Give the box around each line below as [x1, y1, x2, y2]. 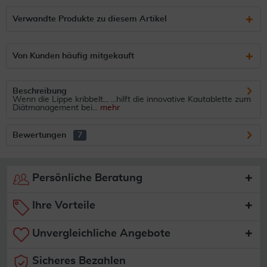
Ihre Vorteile [29, 200, 95, 212]
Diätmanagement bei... [13, 104, 98, 112]
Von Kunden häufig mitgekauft [13, 52, 134, 60]
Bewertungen [13, 131, 66, 139]
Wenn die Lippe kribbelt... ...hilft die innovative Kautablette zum [13, 95, 251, 104]
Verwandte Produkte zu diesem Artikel [13, 15, 167, 23]
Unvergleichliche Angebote [29, 228, 170, 239]
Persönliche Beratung [29, 173, 142, 184]
